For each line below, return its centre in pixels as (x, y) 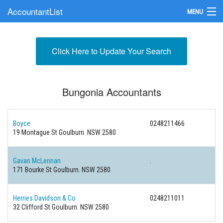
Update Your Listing (36, 77)
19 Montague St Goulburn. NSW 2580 (64, 132)
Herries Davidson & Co (44, 198)
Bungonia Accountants (111, 92)
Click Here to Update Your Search (111, 51)
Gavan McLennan (37, 161)
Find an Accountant (36, 33)
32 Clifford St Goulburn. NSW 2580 (61, 207)
